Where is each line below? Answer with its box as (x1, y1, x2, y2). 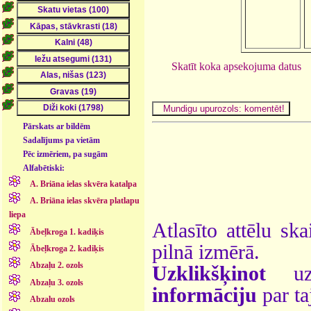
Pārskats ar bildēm (23, 121, 91, 131)
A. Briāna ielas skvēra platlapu (29, 196, 140, 206)
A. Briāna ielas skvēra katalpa (29, 178, 137, 189)
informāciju (152, 283, 257, 306)
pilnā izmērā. (152, 240, 260, 263)
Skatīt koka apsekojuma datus (171, 60, 301, 72)
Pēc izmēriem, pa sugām (23, 149, 108, 159)
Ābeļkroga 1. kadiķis (29, 226, 104, 237)
